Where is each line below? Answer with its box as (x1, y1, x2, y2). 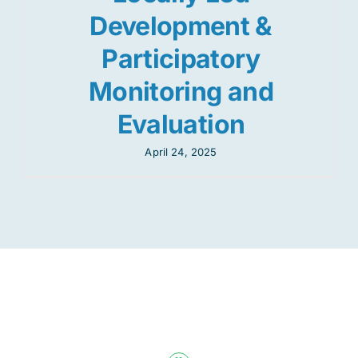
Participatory (101, 43, 261, 75)
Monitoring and (88, 76, 274, 108)
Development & (89, 10, 272, 42)
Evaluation (117, 109, 245, 141)
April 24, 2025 (145, 145, 217, 159)
